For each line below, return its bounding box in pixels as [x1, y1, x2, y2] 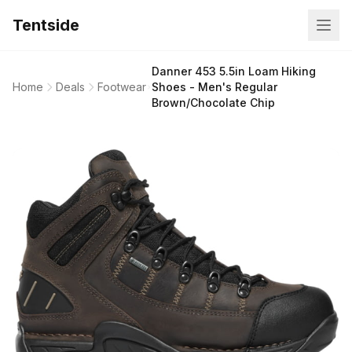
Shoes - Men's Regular [152, 80, 278, 93]
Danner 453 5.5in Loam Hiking [152, 64, 317, 78]
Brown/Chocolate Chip [152, 96, 276, 109]
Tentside [13, 16, 79, 35]
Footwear [97, 80, 146, 93]
